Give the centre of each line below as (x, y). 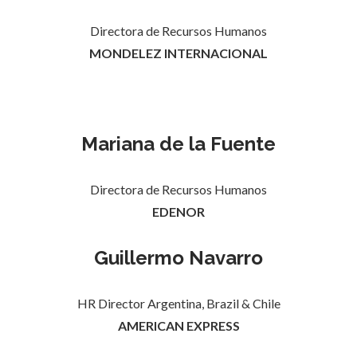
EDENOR (178, 212)
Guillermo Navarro (178, 258)
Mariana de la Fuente (178, 144)
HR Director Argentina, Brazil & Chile (178, 304)
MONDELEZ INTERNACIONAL (178, 53)
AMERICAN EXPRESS (178, 326)
